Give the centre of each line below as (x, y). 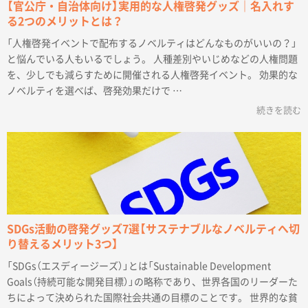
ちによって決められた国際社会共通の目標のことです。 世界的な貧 (152, 298)
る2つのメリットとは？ (65, 22)
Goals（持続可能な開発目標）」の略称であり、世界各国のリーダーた (152, 282)
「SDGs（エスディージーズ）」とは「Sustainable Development (139, 266)
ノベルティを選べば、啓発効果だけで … (95, 91)
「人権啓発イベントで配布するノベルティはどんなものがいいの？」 (152, 44)
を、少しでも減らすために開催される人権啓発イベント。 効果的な (152, 75)
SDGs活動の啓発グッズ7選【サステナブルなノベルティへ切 (153, 229)
